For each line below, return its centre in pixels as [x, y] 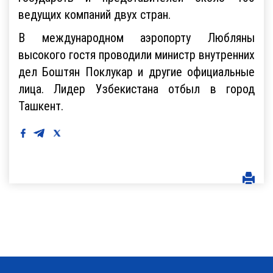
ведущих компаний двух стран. [96, 14]
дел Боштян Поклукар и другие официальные [136, 71]
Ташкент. [41, 105]
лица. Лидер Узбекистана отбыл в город [136, 88]
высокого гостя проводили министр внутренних [136, 54]
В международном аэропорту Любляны [136, 37]
